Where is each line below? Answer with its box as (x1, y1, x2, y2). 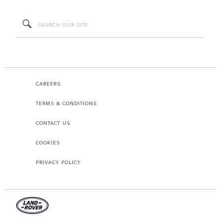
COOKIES (36, 139, 60, 146)
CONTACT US (36, 119, 71, 127)
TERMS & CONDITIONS (36, 100, 97, 107)
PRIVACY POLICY (36, 159, 81, 166)
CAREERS (36, 80, 61, 87)
